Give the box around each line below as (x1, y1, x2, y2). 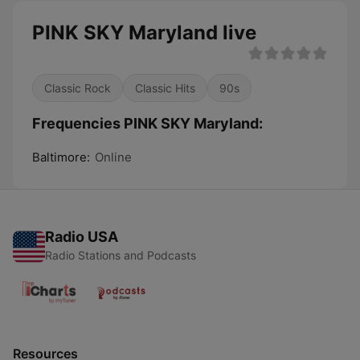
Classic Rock (44, 81, 111, 95)
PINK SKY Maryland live (32, 21, 256, 44)
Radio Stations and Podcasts (45, 248, 196, 262)
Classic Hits (135, 81, 195, 95)
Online (95, 149, 132, 165)
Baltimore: (32, 149, 90, 165)
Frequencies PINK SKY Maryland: (32, 115, 263, 132)
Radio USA (45, 228, 118, 245)
